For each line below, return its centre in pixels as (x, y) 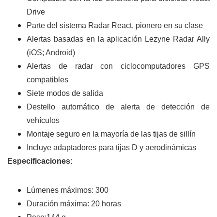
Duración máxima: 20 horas (74, 204)
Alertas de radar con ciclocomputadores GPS (118, 66)
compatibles (47, 80)
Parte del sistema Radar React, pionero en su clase (115, 26)
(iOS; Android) (51, 53)
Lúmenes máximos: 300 (68, 190)
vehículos (43, 121)
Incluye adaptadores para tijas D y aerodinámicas (111, 148)
